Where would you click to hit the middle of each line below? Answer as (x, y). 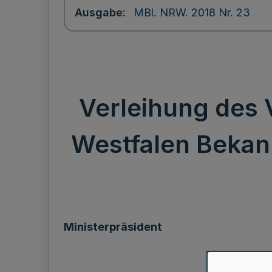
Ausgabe (99, 12)
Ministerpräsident (113, 227)
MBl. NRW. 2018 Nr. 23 (192, 12)
